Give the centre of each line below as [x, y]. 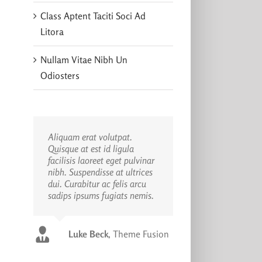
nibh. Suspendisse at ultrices [100, 172]
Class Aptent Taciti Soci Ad [93, 15]
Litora [52, 31]
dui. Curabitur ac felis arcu [97, 183]
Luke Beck [88, 234]
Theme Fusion [141, 234]
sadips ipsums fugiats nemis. [101, 195]
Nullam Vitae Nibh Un [84, 59]
